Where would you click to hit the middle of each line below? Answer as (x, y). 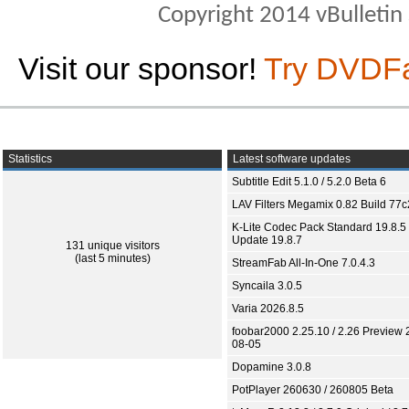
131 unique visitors (112, 246)
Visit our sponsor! (141, 68)
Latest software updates (290, 159)
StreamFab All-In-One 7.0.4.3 (304, 263)
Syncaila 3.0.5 (267, 286)
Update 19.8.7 (267, 240)
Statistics (29, 159)
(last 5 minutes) (112, 258)
